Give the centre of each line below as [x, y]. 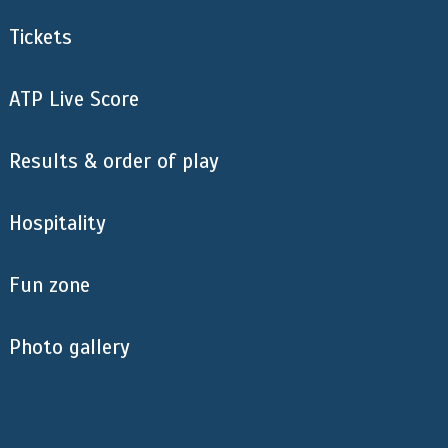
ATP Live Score [74, 99]
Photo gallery [69, 347]
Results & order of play [114, 161]
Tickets [40, 37]
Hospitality [57, 223]
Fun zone [49, 285]
